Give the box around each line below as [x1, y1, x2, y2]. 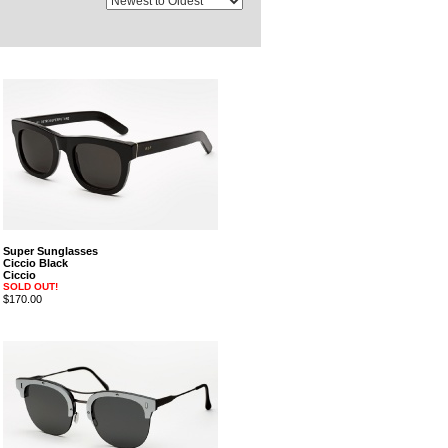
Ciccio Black [2, 257, 68, 269]
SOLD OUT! [2, 281, 58, 292]
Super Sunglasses [2, 245, 98, 257]
